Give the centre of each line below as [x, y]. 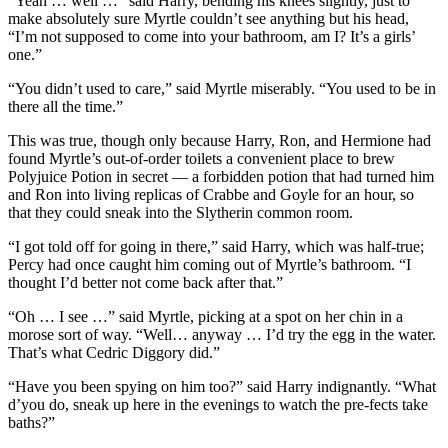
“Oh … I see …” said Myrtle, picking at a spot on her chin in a [205, 316]
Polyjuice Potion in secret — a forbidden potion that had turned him [221, 176]
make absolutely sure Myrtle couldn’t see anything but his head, [208, 18]
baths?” [31, 422]
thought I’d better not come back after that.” [145, 282]
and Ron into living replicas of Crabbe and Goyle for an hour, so [211, 194]
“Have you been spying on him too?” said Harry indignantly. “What [222, 386]
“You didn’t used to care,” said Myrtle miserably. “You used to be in [222, 88]
